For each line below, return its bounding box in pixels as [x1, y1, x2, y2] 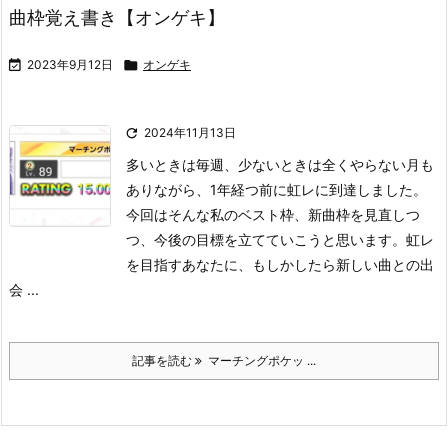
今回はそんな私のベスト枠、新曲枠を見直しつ [126, 206, 420, 223]
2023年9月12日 [27, 57, 113, 72]
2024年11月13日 [144, 125, 236, 140]
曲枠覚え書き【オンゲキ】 [9, 7, 225, 28]
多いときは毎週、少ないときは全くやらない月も [126, 156, 434, 173]
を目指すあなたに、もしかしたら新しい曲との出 [126, 256, 434, 273]
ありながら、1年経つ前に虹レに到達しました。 [126, 181, 427, 198]
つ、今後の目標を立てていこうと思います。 [126, 231, 406, 248]
